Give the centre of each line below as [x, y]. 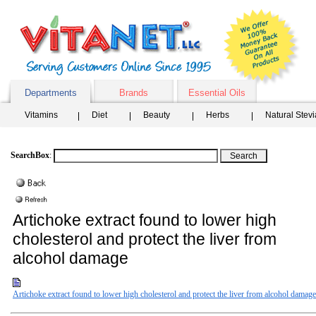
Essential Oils [217, 93]
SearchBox [30, 155]
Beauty [157, 115]
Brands [134, 93]
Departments [50, 93]
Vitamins [41, 115]
